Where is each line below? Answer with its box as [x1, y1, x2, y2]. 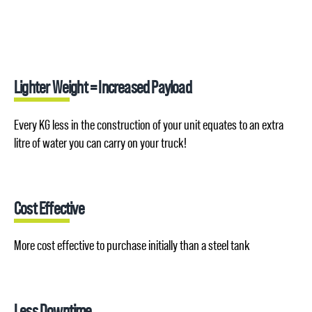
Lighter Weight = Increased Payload [14, 76, 192, 97]
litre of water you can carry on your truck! [14, 134, 187, 151]
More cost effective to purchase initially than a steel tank [14, 237, 250, 254]
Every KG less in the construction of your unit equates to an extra [14, 116, 283, 133]
